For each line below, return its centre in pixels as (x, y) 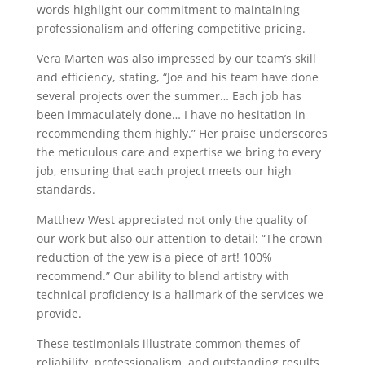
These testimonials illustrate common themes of (168, 343)
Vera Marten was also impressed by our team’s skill (176, 58)
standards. (66, 189)
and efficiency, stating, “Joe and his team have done (177, 77)
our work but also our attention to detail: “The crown (179, 238)
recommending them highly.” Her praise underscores (182, 133)
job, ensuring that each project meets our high (164, 171)
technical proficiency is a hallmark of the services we (180, 295)
